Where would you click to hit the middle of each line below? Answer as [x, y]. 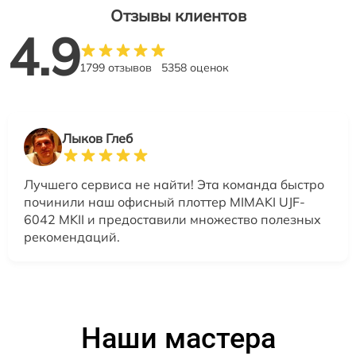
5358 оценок [195, 68]
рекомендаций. [72, 237]
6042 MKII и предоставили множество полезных [172, 220]
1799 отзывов [116, 68]
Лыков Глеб [97, 139]
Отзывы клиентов [178, 16]
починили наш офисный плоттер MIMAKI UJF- [164, 202]
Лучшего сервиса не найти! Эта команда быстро [174, 185]
